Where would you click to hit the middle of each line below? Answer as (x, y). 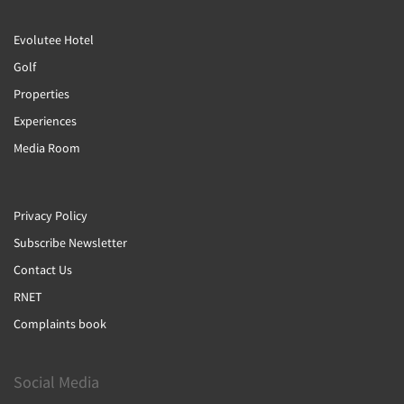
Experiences (45, 121)
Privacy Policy (50, 216)
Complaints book (60, 324)
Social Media (56, 382)
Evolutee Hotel (54, 40)
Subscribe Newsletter (70, 243)
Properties (41, 94)
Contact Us (43, 270)
